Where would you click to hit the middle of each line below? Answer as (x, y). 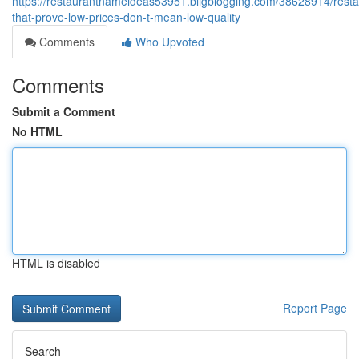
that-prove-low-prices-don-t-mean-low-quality (126, 17)
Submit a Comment (64, 111)
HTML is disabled (56, 263)
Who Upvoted (168, 42)
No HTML (37, 131)
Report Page (315, 308)
